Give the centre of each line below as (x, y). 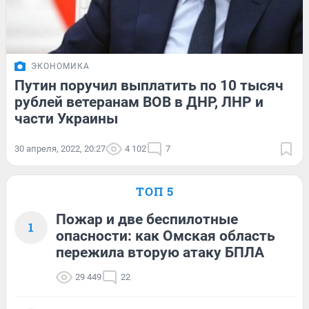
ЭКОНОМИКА (60, 66)
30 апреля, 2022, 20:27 (60, 148)
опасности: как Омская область (166, 236)
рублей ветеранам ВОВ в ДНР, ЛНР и (139, 102)
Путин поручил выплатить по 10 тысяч (149, 85)
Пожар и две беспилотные (147, 219)
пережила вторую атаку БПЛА (160, 252)
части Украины (66, 118)
